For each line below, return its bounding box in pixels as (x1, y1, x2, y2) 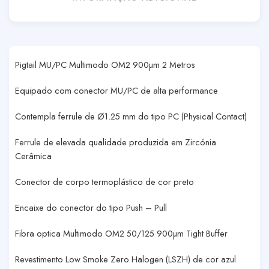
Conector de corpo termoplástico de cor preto (15, 175, 194, 188)
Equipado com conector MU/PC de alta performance (15, 83, 218, 97)
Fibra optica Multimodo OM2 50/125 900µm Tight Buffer (15, 226, 228, 240)
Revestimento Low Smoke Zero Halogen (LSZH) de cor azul (15, 252, 236, 265)
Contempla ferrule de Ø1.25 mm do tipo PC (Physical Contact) (15, 109, 247, 122)
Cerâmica (15, 149, 52, 162)
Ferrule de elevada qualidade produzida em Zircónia (15, 135, 216, 148)
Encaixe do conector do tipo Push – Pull (15, 201, 167, 214)
